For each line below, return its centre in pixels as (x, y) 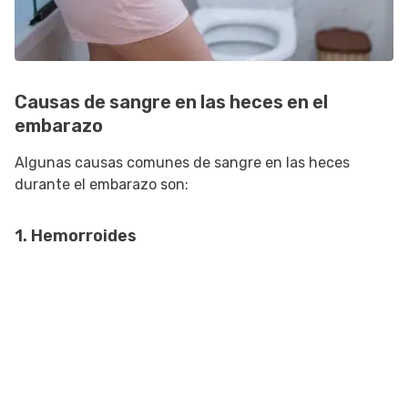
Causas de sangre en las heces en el (171, 102)
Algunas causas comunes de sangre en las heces (182, 163)
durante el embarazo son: (102, 185)
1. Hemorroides (76, 236)
